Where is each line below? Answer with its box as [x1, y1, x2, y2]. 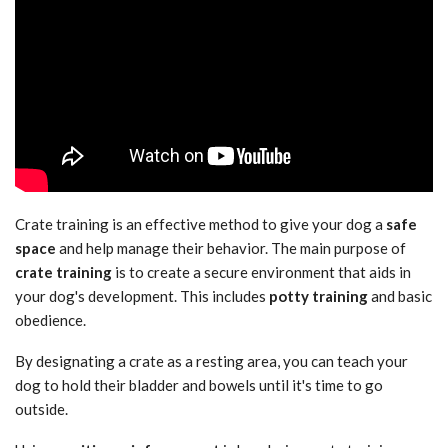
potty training [269, 287, 368, 306]
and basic [368, 287, 432, 306]
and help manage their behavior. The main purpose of [56, 239, 406, 258]
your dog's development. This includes [15, 287, 269, 306]
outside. [15, 400, 68, 419]
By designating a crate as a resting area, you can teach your [15, 352, 408, 371]
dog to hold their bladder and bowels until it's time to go [15, 376, 383, 395]
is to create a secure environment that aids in [112, 263, 411, 282]
